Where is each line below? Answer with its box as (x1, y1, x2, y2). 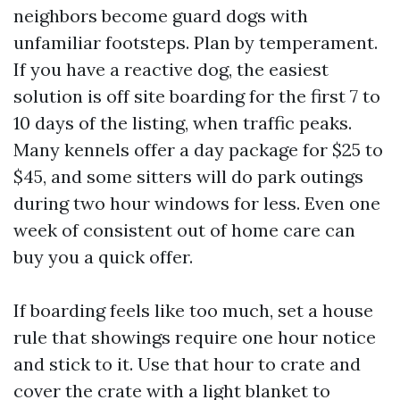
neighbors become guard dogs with (13, 4, 308, 27)
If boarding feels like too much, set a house (13, 299, 373, 321)
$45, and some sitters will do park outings (13, 165, 363, 187)
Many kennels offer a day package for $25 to (13, 138, 383, 161)
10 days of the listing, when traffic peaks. (13, 112, 352, 134)
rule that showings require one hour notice (13, 326, 376, 348)
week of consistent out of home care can (13, 219, 355, 241)
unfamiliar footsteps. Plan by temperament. (13, 31, 378, 54)
